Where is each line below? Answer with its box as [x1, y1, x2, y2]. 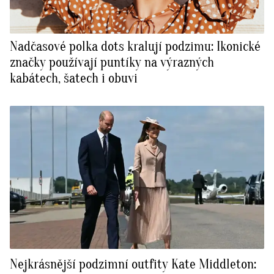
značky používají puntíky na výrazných [10, 54, 214, 71]
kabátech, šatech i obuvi [10, 70, 138, 87]
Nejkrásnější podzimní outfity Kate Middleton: [10, 256, 256, 273]
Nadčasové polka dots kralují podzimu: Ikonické [10, 39, 261, 55]
